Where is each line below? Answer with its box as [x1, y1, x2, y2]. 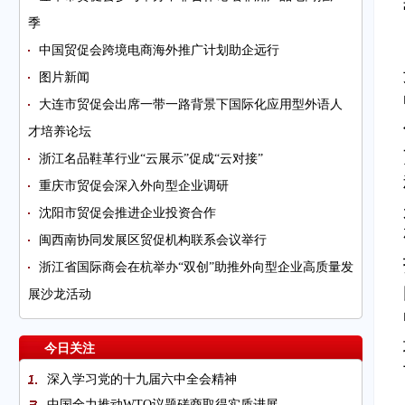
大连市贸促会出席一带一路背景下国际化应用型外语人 [39, 98, 343, 111]
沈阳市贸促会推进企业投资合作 [39, 206, 216, 220]
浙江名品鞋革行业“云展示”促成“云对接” [39, 152, 263, 165]
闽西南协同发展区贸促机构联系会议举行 [39, 233, 267, 247]
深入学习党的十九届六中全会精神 [47, 372, 237, 386]
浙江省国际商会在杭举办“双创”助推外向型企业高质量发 [39, 260, 353, 274]
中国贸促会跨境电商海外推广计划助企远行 [39, 43, 279, 57]
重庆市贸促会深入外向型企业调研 [39, 179, 229, 193]
